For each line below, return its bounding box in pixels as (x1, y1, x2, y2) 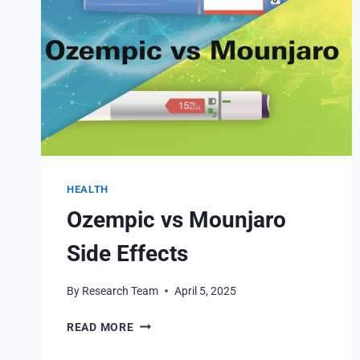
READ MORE (67, 320, 134, 334)
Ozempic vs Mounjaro (67, 206, 286, 233)
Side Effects (67, 239, 188, 267)
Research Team (82, 284, 159, 298)
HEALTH (67, 183, 108, 196)
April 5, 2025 (174, 284, 237, 298)
